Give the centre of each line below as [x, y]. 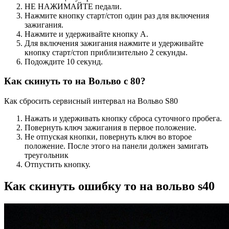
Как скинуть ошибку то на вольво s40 [109, 186]
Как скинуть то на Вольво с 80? [75, 81]
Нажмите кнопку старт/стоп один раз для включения [117, 15]
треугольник [47, 155]
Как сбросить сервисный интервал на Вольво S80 [91, 101]
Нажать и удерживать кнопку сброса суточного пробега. [123, 119]
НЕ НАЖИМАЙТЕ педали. [73, 6]
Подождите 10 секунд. [64, 61]
